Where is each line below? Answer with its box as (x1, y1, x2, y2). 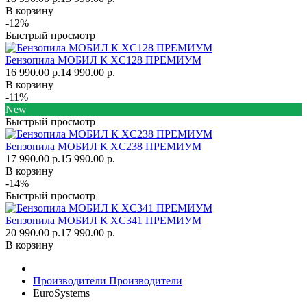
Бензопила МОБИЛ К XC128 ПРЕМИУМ (5, 54, 201, 66)
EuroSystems (33, 287, 90, 299)
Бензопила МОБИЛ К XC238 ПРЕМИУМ (5, 140, 201, 152)
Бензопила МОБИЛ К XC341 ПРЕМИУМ (5, 214, 201, 226)
